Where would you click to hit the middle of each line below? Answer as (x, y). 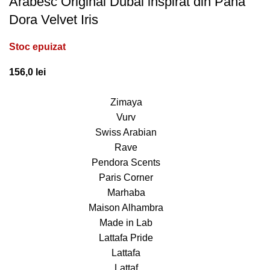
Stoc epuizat (37, 46)
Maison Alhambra (126, 207)
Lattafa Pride (126, 237)
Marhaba (126, 192)
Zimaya (126, 102)
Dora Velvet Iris (54, 19)
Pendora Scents (126, 162)
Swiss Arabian (126, 132)
